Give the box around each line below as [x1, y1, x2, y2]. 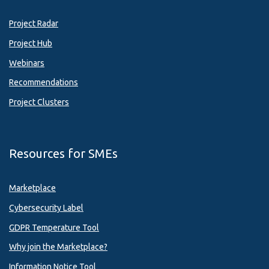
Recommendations [9, 77, 78, 88]
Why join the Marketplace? [9, 242, 107, 252]
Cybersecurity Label [9, 202, 83, 213]
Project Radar [9, 19, 58, 29]
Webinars [9, 58, 44, 68]
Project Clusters [9, 97, 69, 107]
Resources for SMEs [9, 147, 118, 161]
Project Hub [9, 38, 52, 48]
